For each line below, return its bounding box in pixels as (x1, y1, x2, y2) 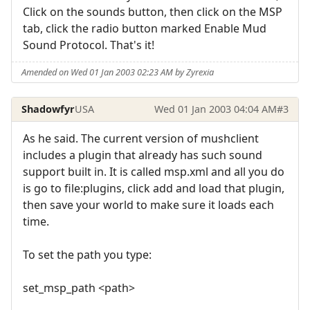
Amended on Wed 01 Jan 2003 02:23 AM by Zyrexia (21, 65, 215, 78)
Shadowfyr (21, 102, 75, 116)
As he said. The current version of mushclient (23, 131, 259, 147)
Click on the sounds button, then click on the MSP (23, 4, 282, 20)
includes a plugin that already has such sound (23, 147, 262, 163)
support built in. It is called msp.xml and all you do (23, 164, 284, 180)
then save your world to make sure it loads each (23, 197, 274, 213)
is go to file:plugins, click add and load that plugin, (23, 181, 284, 197)
